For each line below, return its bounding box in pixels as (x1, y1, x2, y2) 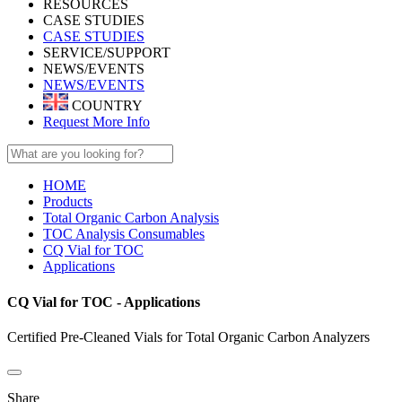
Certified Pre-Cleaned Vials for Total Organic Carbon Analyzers (7, 328, 370, 345)
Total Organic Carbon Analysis (43, 210, 219, 226)
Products (43, 194, 92, 210)
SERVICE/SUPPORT (43, 45, 170, 60)
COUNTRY (68, 98, 143, 114)
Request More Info (43, 114, 150, 130)
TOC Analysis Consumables (43, 226, 205, 242)
